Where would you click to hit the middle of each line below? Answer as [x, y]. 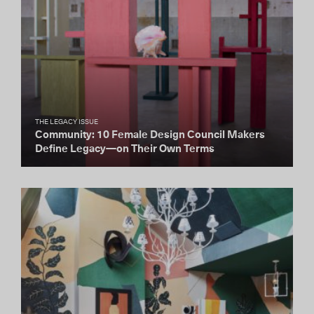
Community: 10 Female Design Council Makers [150, 135]
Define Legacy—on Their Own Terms [125, 149]
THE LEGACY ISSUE [67, 122]
